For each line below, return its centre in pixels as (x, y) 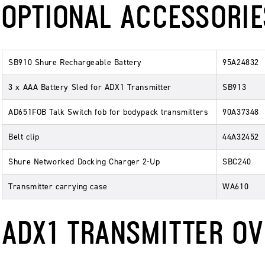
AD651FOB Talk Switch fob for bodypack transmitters (109, 112)
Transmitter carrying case (58, 186)
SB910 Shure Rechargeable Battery (75, 62)
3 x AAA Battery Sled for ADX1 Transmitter (90, 87)
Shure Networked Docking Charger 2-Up (84, 161)
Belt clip (24, 137)
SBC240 (237, 161)
